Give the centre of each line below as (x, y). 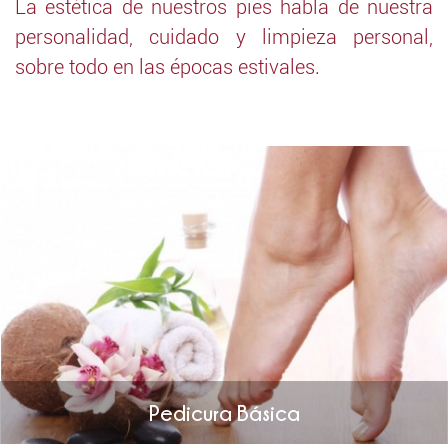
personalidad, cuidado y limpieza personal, (224, 37)
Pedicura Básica (224, 412)
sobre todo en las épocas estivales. (167, 67)
